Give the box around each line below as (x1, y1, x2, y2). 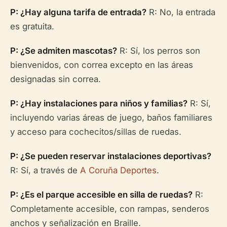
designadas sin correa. (10, 73, 101, 84)
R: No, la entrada (146, 7, 215, 17)
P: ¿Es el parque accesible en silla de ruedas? (10, 189, 193, 200)
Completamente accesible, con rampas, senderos (10, 203, 209, 214)
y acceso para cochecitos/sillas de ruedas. (10, 126, 181, 137)
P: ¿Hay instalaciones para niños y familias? (10, 98, 187, 108)
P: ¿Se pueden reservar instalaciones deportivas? (10, 150, 211, 161)
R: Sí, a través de (10, 165, 80, 175)
